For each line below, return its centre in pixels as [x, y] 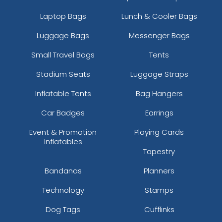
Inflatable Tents [63, 93]
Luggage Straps [159, 74]
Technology [63, 190]
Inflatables [63, 141]
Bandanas [63, 170]
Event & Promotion [63, 132]
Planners [159, 170]
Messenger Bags [159, 35]
